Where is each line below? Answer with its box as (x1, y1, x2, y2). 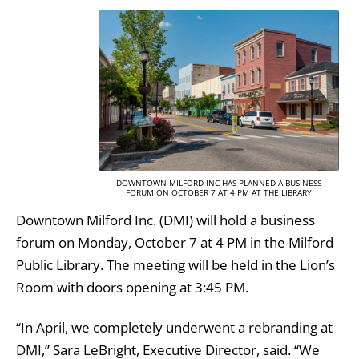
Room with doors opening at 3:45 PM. (16, 278, 248, 297)
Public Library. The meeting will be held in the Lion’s (16, 256, 335, 275)
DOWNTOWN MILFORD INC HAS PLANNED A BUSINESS (116, 177, 321, 189)
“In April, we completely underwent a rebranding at (16, 318, 333, 337)
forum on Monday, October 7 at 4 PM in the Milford (16, 233, 333, 252)
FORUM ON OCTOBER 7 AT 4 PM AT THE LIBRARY (126, 187, 312, 199)
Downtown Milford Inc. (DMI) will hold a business (16, 211, 315, 230)
